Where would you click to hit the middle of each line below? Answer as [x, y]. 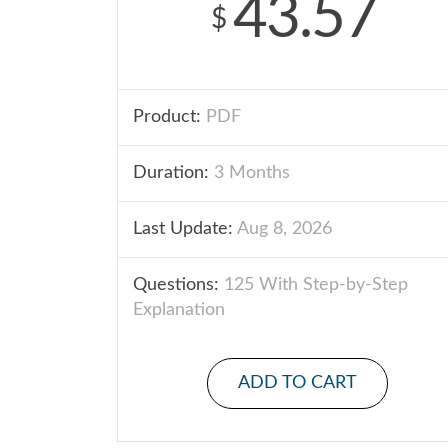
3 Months [249, 173]
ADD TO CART [297, 383]
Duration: [171, 173]
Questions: [176, 285]
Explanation [179, 310]
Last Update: [183, 229]
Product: [167, 117]
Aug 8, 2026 [282, 229]
